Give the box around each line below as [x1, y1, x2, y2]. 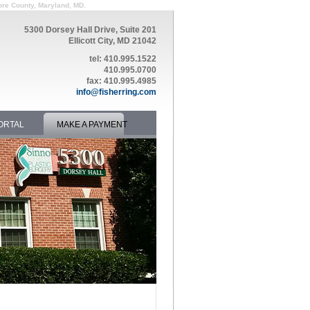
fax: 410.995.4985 [86, 76, 156, 86]
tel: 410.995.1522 [89, 54, 156, 64]
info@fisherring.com [76, 87, 156, 97]
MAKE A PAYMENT [57, 120, 127, 129]
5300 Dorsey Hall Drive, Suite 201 [24, 25, 156, 35]
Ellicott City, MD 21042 [69, 36, 156, 46]
